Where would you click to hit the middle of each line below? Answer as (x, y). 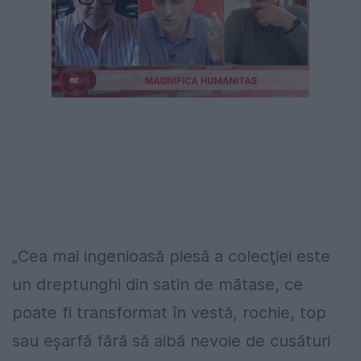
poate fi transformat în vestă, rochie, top (169, 312)
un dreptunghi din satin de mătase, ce (158, 284)
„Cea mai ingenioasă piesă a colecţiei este (171, 256)
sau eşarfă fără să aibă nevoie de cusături (171, 340)
